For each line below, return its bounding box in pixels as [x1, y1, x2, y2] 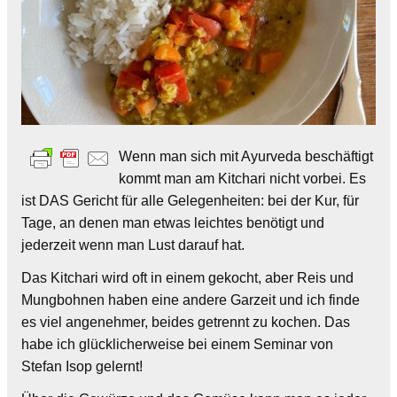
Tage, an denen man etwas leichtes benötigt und [21, 214, 324, 230]
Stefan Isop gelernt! [21, 358, 143, 374]
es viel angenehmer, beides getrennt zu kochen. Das [21, 314, 350, 330]
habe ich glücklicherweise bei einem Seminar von [21, 336, 333, 352]
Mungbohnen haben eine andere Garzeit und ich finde [21, 292, 360, 307]
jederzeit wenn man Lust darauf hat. [21, 237, 245, 253]
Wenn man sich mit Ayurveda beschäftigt [119, 148, 373, 164]
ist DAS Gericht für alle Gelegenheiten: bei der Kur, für [21, 192, 359, 208]
